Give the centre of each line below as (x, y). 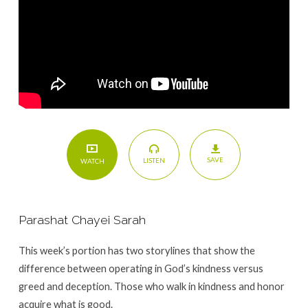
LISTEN (154, 161)
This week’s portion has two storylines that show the (136, 250)
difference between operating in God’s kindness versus (141, 268)
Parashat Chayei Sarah (82, 219)
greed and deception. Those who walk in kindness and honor (151, 286)
